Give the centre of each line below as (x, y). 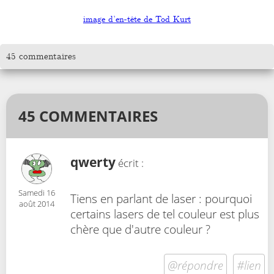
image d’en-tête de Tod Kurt (137, 19)
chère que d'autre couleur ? (140, 229)
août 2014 (37, 203)
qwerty (93, 162)
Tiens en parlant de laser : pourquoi (161, 199)
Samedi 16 (37, 192)
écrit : (130, 163)
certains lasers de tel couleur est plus (165, 214)
